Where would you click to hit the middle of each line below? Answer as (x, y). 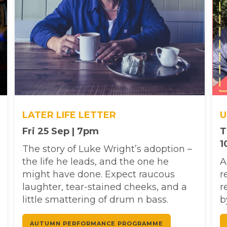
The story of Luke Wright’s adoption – (107, 149)
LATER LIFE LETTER (69, 115)
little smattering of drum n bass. (95, 199)
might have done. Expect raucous (99, 174)
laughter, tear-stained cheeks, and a (105, 187)
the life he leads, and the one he (96, 161)
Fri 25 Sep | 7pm (61, 131)
